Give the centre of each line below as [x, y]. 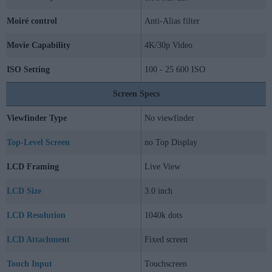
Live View [162, 166]
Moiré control [32, 21]
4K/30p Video [168, 45]
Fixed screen [166, 239]
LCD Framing [33, 166]
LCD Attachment [38, 239]
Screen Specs [136, 93]
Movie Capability [39, 45]
